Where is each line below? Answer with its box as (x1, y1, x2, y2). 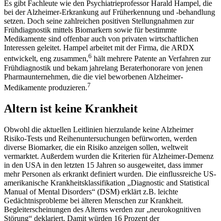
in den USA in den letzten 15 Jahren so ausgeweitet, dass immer (4, 160, 203, 169)
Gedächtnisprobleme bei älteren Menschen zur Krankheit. (4, 196, 183, 205)
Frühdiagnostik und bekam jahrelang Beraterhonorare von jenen (4, 63, 203, 72)
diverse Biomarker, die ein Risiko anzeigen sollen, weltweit (4, 143, 188, 151)
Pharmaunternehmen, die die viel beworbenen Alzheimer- (4, 72, 183, 81)
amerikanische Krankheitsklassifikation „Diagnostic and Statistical (4, 178, 209, 187)
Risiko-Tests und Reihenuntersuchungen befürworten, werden (4, 134, 197, 143)
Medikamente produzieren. (4, 83, 87, 92)
